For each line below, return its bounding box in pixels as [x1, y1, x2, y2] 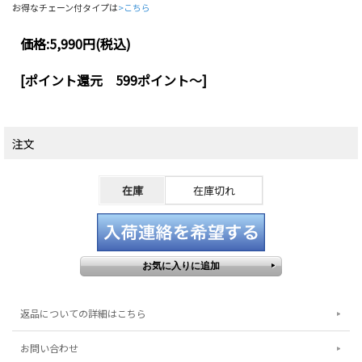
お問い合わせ [20, 340, 78, 355]
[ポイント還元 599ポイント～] [20, 69, 207, 90]
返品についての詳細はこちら [20, 305, 146, 320]
